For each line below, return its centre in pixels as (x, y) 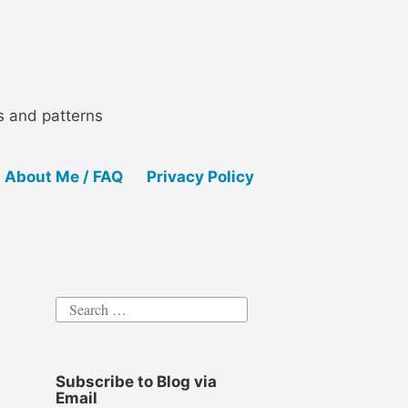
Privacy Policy (200, 176)
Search (74, 306)
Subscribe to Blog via (136, 382)
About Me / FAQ (63, 176)
